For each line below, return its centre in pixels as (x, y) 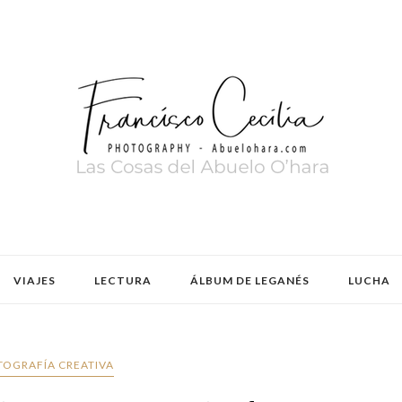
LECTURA (123, 280)
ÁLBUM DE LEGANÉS (250, 280)
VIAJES (35, 280)
